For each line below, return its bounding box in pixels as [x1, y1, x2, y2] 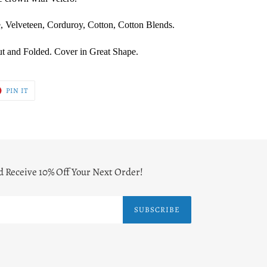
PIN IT [5, 85, 29, 95]
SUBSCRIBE [133, 204, 180, 215]
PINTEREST [28, 98, 70, 108]
